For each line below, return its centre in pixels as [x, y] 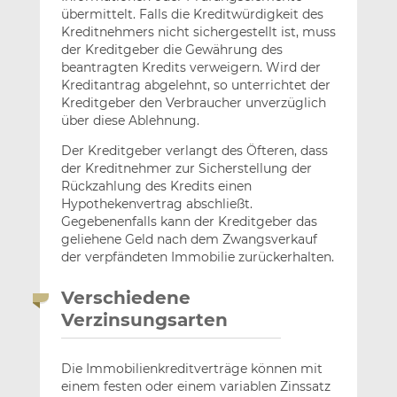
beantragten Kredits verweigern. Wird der [191, 67]
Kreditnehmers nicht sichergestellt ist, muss [198, 31]
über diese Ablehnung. [130, 120]
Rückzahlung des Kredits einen [156, 186]
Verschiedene [125, 297]
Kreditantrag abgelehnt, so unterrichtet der [195, 85]
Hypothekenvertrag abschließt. [156, 203]
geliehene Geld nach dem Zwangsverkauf [189, 239]
